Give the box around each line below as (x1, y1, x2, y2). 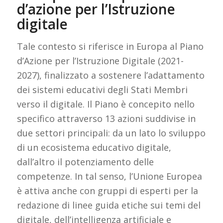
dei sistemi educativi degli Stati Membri (16, 83, 188, 96)
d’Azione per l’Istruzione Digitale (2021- (16, 54, 184, 67)
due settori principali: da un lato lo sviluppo (16, 126, 206, 139)
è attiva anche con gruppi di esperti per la (16, 184, 198, 197)
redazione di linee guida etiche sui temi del (16, 199, 201, 211)
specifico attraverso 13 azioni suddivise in (16, 112, 196, 124)
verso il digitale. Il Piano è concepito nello (16, 98, 195, 110)
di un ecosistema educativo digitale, (16, 141, 171, 153)
